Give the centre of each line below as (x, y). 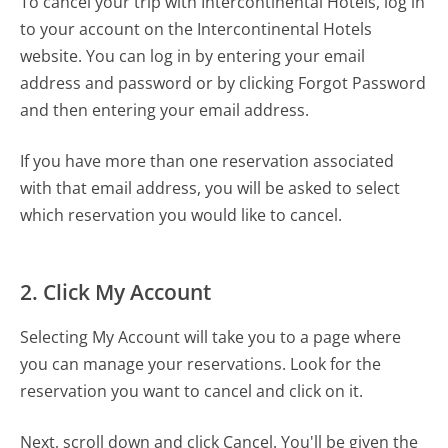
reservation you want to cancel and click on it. (192, 391)
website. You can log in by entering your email (193, 56)
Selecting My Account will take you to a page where (211, 337)
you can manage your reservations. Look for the (201, 364)
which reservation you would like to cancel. (181, 215)
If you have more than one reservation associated (207, 161)
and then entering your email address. (165, 110)
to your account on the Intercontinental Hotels (196, 29)
